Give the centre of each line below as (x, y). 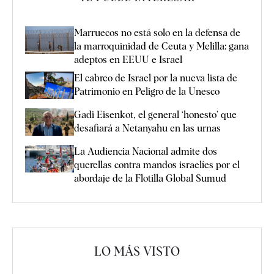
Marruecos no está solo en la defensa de (157, 32)
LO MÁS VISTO (137, 252)
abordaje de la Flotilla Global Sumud (150, 179)
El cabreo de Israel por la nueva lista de (156, 78)
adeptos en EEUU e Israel (128, 59)
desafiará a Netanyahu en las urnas (147, 128)
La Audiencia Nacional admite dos (146, 152)
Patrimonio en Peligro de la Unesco (147, 91)
